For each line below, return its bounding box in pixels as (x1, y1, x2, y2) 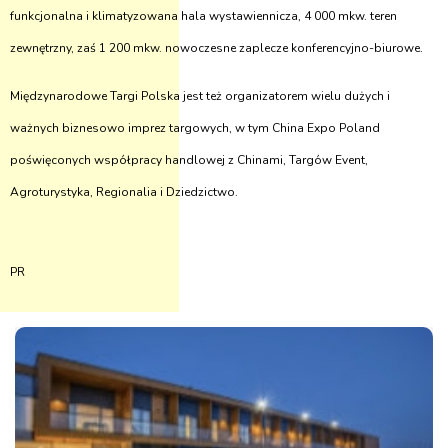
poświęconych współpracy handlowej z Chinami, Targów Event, (10, 152, 368, 168)
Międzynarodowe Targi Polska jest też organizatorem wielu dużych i (10, 88, 390, 104)
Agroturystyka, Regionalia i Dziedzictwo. (10, 184, 238, 200)
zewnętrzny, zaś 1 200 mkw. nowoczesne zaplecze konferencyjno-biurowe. (10, 40, 423, 56)
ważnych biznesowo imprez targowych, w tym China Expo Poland (10, 120, 380, 136)
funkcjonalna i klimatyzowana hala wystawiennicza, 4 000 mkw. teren (10, 8, 397, 24)
